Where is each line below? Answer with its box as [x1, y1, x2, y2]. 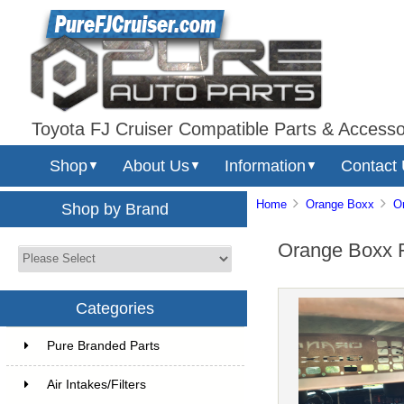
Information [225, 156, 306, 175]
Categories [76, 298, 155, 317]
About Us [123, 156, 189, 175]
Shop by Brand [61, 199, 170, 218]
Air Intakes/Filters [46, 377, 146, 391]
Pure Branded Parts [46, 338, 160, 353]
